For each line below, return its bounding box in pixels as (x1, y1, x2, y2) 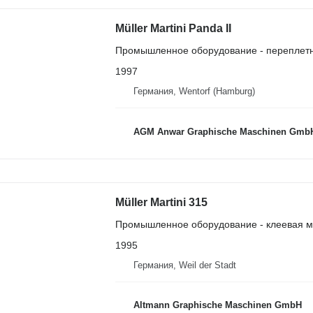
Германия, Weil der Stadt (133, 259, 236, 270)
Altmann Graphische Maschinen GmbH (133, 300, 302, 311)
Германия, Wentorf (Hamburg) (133, 86, 255, 96)
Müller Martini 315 (115, 196, 208, 208)
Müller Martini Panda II (115, 22, 231, 34)
